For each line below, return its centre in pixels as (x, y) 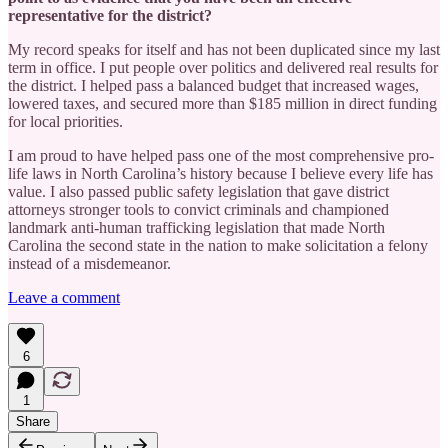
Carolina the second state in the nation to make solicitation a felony (218, 245)
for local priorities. (65, 121)
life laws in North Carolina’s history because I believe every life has (220, 173)
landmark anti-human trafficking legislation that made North (196, 227)
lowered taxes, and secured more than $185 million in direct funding (222, 103)
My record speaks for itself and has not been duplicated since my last (224, 49)
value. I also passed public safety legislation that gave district (198, 191)
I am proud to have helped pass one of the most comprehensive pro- (221, 155)
